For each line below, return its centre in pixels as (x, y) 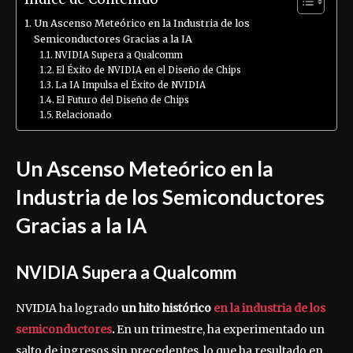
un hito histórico (166, 308)
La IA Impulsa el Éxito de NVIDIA (131, 85)
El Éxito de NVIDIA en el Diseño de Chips (149, 71)
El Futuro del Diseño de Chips (123, 100)
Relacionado (84, 115)
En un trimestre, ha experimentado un (219, 330)
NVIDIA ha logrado (67, 308)
